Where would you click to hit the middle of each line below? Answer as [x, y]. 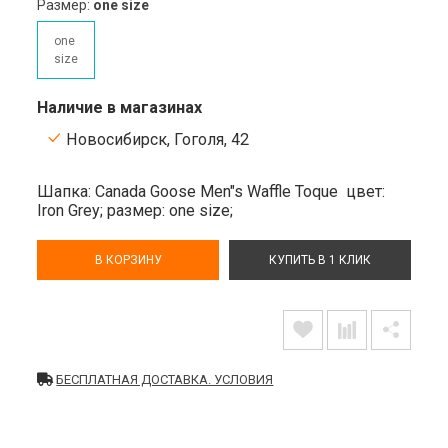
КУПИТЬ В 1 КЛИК [319, 259]
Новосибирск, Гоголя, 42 [156, 139]
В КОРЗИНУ [128, 259]
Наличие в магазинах [120, 107]
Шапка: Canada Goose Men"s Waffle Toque [192, 191]
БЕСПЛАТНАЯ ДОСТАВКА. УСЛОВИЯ [165, 379]
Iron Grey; [72, 210]
